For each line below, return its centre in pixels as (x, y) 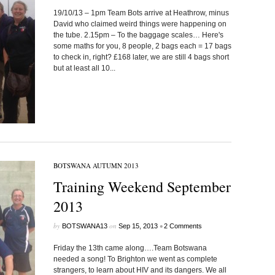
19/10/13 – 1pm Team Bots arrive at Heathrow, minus (141, 13)
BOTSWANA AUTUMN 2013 (96, 165)
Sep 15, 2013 (138, 226)
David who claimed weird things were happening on (140, 24)
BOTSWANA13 (84, 226)
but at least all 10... (84, 68)
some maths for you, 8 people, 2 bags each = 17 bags (142, 46)
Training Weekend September (142, 187)
